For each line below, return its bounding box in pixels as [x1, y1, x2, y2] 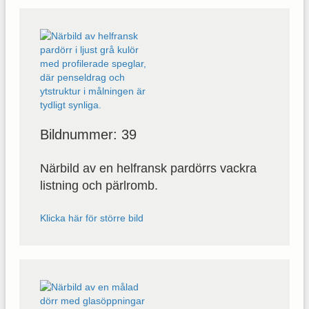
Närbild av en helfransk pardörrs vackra [40, 161, 257, 175]
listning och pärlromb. [40, 178, 158, 192]
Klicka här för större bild [40, 212, 143, 223]
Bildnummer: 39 [40, 126, 137, 142]
